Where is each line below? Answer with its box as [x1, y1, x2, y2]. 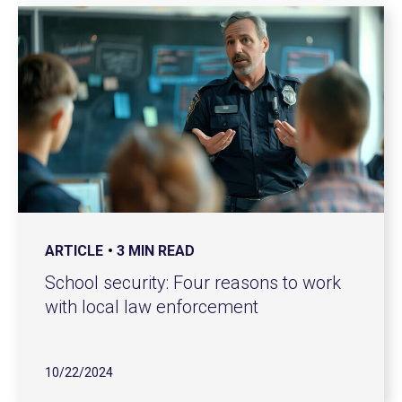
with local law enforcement [45, 295, 258, 318]
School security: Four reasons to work [45, 271, 341, 293]
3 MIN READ [117, 241, 195, 259]
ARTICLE [45, 241, 103, 259]
